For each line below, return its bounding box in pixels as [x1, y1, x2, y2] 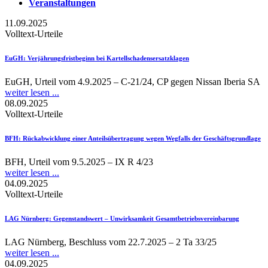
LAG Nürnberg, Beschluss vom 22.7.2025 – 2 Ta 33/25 [5, 236, 217, 247]
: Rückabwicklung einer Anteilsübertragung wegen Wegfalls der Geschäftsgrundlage [19, 134, 261, 142]
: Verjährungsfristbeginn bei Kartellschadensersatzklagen [23, 54, 189, 62]
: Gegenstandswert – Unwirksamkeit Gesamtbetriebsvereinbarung [49, 214, 239, 222]
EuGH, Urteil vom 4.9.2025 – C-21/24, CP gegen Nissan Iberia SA [5, 76, 260, 87]
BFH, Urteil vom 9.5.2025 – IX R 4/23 [5, 156, 153, 167]
